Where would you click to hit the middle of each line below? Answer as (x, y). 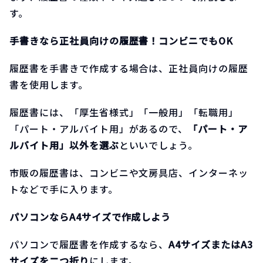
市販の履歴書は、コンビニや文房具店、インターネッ (129, 173)
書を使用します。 (49, 85)
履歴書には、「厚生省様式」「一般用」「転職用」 (124, 112)
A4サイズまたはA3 (211, 245)
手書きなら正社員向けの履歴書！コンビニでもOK (122, 40)
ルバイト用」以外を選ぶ (64, 145)
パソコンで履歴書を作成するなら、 (89, 245)
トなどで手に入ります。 (64, 189)
